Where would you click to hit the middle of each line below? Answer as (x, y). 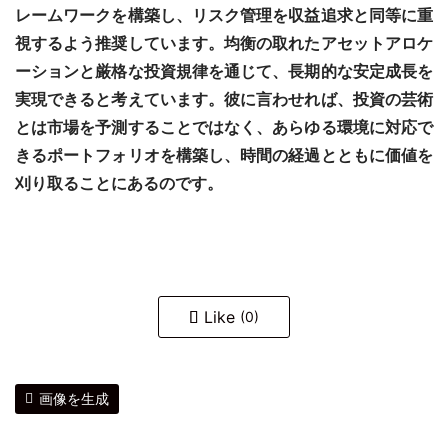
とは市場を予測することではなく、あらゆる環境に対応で (224, 127)
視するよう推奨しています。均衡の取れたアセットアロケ (224, 43)
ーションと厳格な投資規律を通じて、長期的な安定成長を (224, 71)
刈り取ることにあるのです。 (119, 183)
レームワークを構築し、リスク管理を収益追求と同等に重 (224, 15)
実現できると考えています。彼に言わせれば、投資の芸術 (224, 99)
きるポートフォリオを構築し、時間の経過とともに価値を (224, 155)
